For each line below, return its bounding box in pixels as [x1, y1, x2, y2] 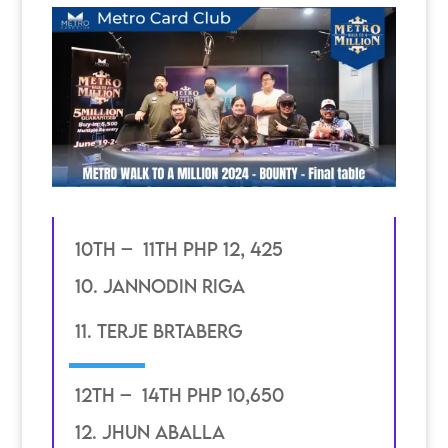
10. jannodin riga [74, 275, 245, 298]
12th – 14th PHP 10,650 [74, 383, 284, 406]
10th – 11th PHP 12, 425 [74, 237, 283, 260]
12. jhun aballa [74, 421, 225, 444]
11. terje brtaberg [74, 320, 243, 343]
